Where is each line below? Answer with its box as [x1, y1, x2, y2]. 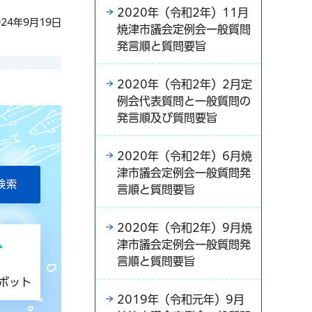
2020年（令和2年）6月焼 [117, 150, 252, 162]
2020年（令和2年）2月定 [117, 78, 252, 90]
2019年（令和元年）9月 [117, 293, 244, 305]
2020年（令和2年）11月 [117, 6, 249, 18]
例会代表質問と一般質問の [117, 95, 251, 107]
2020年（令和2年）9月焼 [117, 221, 252, 233]
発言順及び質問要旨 [117, 111, 217, 123]
